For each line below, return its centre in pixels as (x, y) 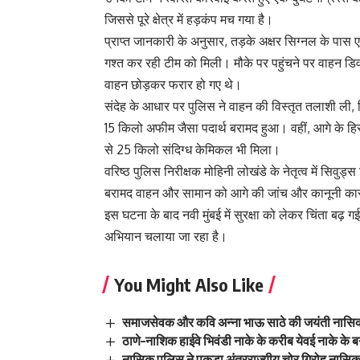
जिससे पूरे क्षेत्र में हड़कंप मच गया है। (189, 19)
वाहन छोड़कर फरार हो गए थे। (173, 84)
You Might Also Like (189, 284)
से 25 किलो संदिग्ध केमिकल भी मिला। (192, 149)
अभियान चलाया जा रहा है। (166, 236)
